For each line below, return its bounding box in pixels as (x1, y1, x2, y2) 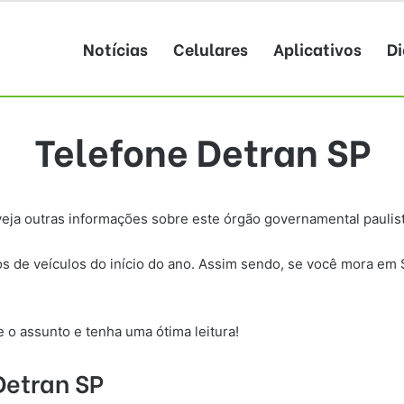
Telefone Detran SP (33, 123, 371, 177)
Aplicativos (273, 36, 362, 60)
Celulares (173, 36, 248, 60)
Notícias (83, 36, 148, 60)
